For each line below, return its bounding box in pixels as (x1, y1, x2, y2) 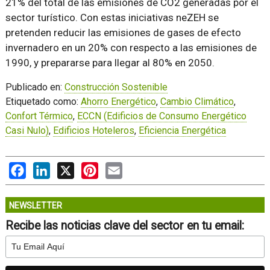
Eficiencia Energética (138, 124, 226, 136)
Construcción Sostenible (64, 81, 168, 93)
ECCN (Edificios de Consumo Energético (77, 110, 246, 122)
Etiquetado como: (5, 95, 81, 107)
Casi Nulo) (5, 124, 49, 136)
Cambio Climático (160, 95, 234, 107)
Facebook (25, 162, 67, 174)
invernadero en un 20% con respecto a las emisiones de (5, 41, 257, 54)
